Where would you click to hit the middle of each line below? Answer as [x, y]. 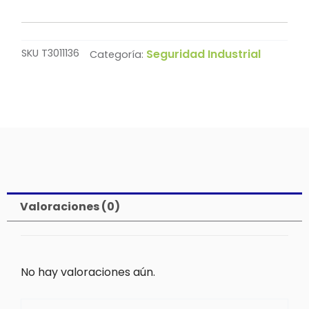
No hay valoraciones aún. [88, 272]
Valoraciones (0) [70, 206]
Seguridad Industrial [204, 54]
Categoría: [117, 55]
